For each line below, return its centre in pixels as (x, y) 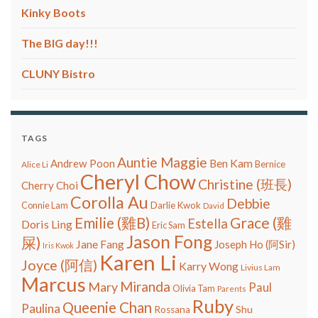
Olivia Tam (194, 289)
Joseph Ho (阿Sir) (255, 245)
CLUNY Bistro (58, 74)
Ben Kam (231, 163)
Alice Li (35, 165)
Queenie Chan (107, 308)
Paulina (41, 309)
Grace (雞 (261, 223)
